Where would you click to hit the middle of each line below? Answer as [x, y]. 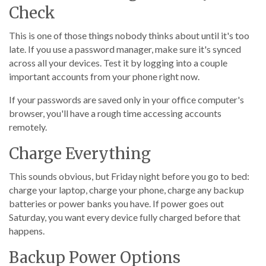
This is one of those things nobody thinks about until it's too [129, 35]
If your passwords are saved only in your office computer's [126, 99]
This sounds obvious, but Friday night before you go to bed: [129, 176]
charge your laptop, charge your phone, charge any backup [126, 190]
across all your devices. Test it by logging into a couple [118, 63]
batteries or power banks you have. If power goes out [116, 203]
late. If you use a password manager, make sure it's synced [125, 49]
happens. [27, 231]
